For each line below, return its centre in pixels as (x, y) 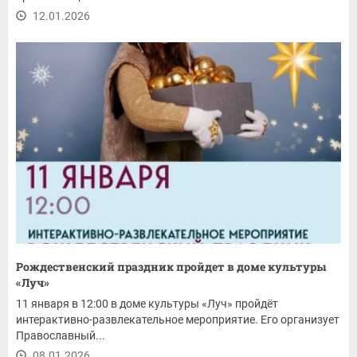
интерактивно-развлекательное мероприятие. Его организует (178, 320)
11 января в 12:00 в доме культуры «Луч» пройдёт (147, 304)
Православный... (61, 336)
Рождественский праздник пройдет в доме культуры (171, 267)
